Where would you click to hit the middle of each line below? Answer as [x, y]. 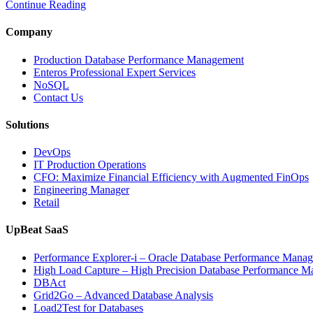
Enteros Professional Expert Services [115, 72]
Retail [46, 203]
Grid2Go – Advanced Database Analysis [123, 295]
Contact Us [58, 97]
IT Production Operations [90, 165]
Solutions [27, 124]
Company [29, 32]
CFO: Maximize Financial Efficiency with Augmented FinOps [171, 177]
